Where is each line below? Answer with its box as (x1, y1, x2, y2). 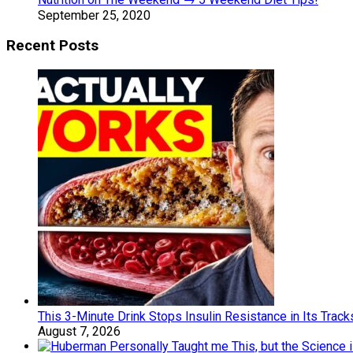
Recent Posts (6, 37, 98, 55)
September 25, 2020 (38, 7, 150, 23)
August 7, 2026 (38, 324, 121, 339)
